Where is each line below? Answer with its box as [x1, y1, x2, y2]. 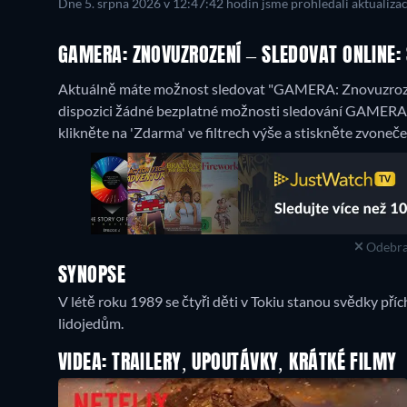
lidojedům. [58, 313, 124, 332]
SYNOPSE [58, 265, 126, 286]
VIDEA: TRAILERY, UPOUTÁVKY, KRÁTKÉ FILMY [58, 352, 397, 373]
